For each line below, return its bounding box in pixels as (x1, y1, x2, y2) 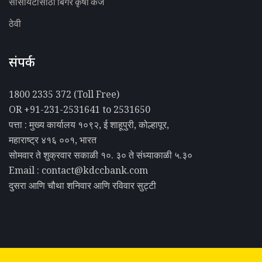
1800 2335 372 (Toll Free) (9, 87, 119, 101)
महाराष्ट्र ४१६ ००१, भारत (9, 133, 96, 146)
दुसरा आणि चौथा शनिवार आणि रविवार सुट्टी (9, 178, 156, 192)
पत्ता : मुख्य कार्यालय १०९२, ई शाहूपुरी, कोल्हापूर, (9, 118, 169, 131)
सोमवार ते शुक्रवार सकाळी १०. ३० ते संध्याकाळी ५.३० (9, 148, 192, 161)
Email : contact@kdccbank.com (9, 163, 148, 177)
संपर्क (9, 55, 35, 72)
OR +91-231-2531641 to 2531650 (9, 102, 150, 116)
